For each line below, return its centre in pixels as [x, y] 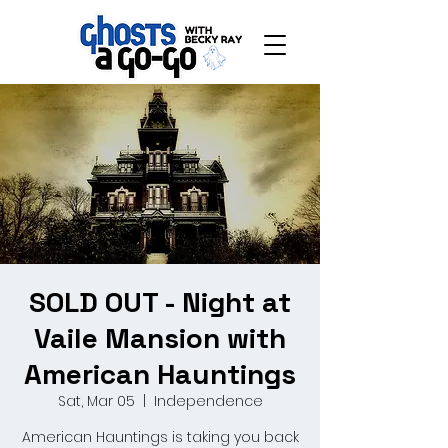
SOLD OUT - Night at [160, 302]
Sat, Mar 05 [96, 401]
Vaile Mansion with [160, 338]
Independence [208, 401]
